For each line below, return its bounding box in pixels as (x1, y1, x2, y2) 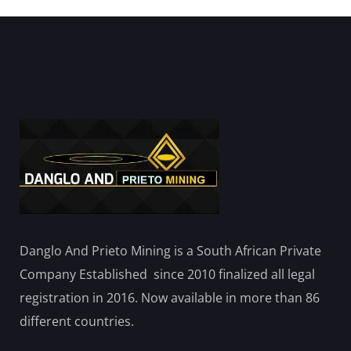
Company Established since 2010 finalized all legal (20, 266, 315, 284)
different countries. (20, 313, 134, 331)
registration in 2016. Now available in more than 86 (20, 289, 320, 307)
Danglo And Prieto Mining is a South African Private (20, 242, 321, 260)
